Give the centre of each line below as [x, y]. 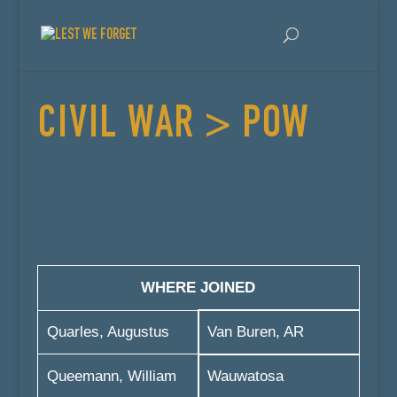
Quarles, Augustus [108, 332]
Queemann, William [111, 376]
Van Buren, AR [255, 332]
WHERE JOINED [198, 288]
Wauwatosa [245, 376]
